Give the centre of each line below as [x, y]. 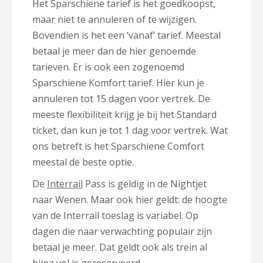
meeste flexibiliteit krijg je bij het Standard [124, 114]
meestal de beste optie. [83, 162]
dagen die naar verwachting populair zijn [122, 231]
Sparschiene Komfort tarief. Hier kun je [118, 82]
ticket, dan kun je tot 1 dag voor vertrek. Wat [130, 130]
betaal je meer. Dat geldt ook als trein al [120, 247]
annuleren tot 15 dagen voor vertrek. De [121, 98]
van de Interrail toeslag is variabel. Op [115, 215]
